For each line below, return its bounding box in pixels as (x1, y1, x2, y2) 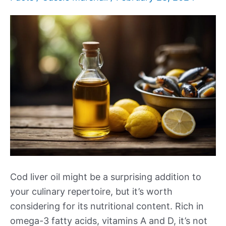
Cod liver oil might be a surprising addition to (10, 172, 201, 183)
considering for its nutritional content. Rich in (10, 201, 204, 212)
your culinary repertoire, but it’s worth (10, 186, 173, 197)
